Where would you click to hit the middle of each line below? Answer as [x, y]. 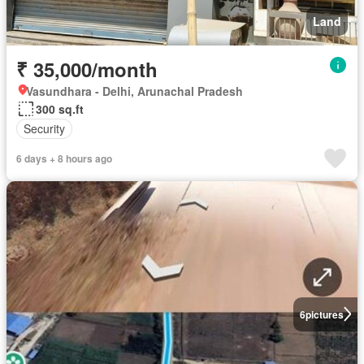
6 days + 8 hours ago [64, 158]
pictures [324, 314]
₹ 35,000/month [87, 69]
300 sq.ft [60, 108]
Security [44, 128]
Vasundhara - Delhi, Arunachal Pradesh [134, 91]
